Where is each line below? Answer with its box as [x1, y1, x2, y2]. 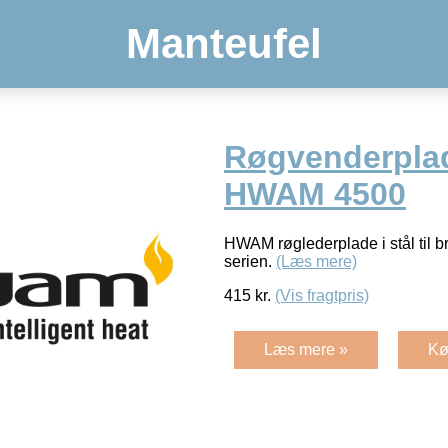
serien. [224, 252, 276, 270]
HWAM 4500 [224, 176, 406, 213]
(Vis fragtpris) [275, 286, 369, 304]
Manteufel [126, 20, 322, 67]
